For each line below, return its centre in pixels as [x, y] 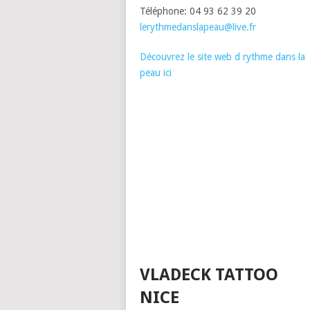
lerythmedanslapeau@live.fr [198, 27]
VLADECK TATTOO [209, 275]
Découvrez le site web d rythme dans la [222, 57]
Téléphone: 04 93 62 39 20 [198, 11]
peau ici [156, 73]
